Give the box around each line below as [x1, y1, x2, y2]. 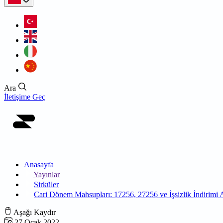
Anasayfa [24, 160, 54, 169]
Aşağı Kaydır [13, 208, 56, 217]
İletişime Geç [4, 93, 45, 101]
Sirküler [34, 180, 59, 189]
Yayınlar [33, 170, 60, 179]
